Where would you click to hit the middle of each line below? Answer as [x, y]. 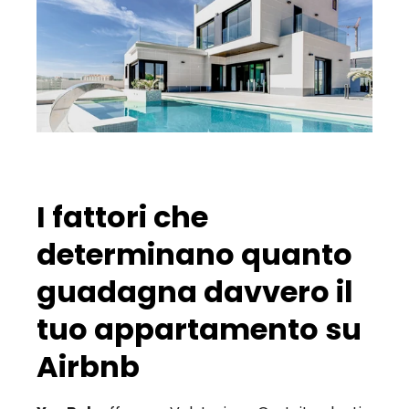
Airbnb [88, 367]
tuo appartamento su [199, 329]
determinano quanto [194, 254]
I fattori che [122, 217]
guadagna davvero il [194, 292]
